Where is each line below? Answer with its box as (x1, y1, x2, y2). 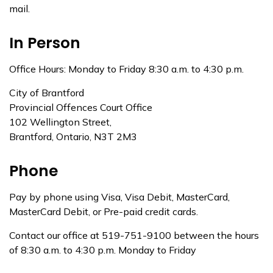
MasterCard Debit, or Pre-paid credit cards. (9, 205, 198, 218)
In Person (9, 32, 80, 54)
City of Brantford (9, 87, 84, 99)
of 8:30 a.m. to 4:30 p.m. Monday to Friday (9, 244, 196, 256)
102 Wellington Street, (9, 116, 112, 128)
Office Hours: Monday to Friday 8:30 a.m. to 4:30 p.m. (9, 63, 244, 75)
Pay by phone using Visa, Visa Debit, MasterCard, (9, 191, 230, 203)
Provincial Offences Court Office (9, 101, 152, 113)
